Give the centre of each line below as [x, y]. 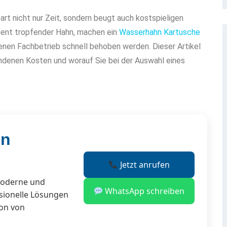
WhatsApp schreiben [144, 191]
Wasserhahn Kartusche [160, 32]
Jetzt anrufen [144, 165]
